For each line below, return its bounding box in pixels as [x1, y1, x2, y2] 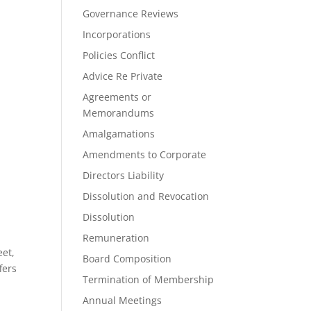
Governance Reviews [83, 7, 179, 20]
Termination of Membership [83, 273, 215, 286]
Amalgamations [83, 127, 155, 140]
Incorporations [83, 28, 151, 41]
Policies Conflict [83, 49, 155, 62]
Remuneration [83, 231, 150, 244]
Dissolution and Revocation [83, 190, 210, 203]
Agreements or [83, 90, 152, 103]
